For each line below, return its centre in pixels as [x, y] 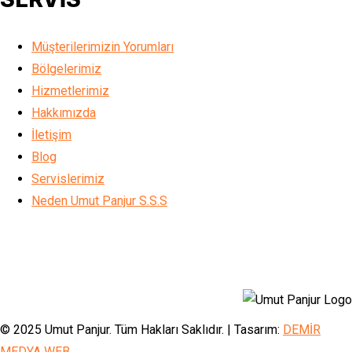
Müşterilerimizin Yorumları [103, 47]
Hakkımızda [64, 113]
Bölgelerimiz [66, 69]
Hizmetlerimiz [70, 91]
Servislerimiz [68, 179]
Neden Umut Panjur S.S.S [99, 201]
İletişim [51, 135]
